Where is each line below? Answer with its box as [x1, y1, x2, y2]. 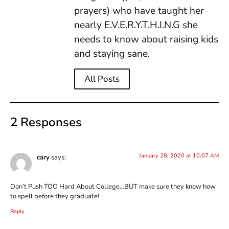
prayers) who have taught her [74, 4, 204, 17]
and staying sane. [74, 47, 150, 60]
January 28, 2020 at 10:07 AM [139, 152, 219, 160]
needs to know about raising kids [74, 32, 218, 46]
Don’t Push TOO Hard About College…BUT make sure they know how [10, 181, 216, 191]
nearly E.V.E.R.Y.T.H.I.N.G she [74, 18, 198, 32]
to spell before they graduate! [10, 191, 99, 201]
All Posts [84, 73, 120, 85]
